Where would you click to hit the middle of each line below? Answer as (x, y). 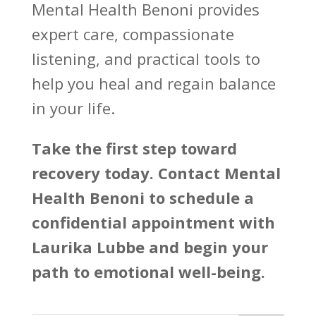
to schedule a (199, 198)
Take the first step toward (134, 148)
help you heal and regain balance (153, 84)
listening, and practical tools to (146, 59)
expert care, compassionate (133, 34)
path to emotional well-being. (148, 272)
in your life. (73, 108)
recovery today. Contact (128, 173)
